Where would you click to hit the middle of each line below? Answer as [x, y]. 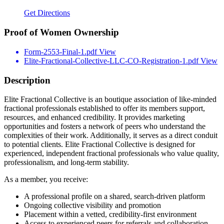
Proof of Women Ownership [61, 32]
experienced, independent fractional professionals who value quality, [111, 153]
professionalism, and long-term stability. [66, 162]
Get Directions [47, 13]
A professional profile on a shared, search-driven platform [114, 196]
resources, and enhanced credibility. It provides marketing [94, 117]
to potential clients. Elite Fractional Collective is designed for [99, 144]
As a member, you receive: [46, 179]
